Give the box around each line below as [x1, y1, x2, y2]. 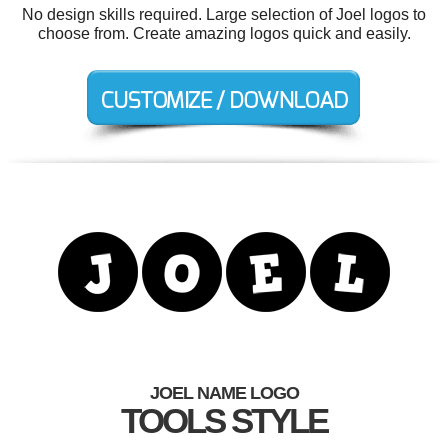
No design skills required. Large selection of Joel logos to [22, 6, 426, 23]
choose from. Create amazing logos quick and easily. [37, 25, 411, 42]
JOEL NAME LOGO [149, 383, 299, 403]
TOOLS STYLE [121, 401, 327, 440]
